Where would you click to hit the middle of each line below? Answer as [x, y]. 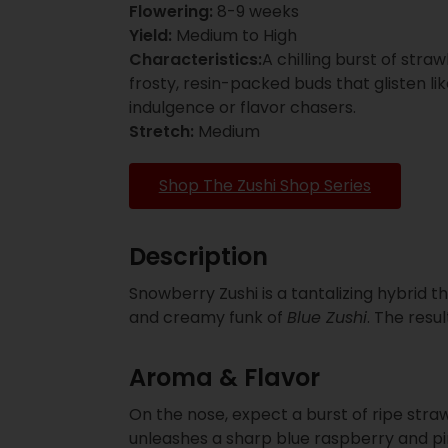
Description [198, 257]
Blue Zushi [326, 318]
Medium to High [234, 35]
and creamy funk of [207, 318]
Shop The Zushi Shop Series [264, 186]
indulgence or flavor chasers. [242, 107]
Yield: [150, 35]
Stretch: [161, 131]
